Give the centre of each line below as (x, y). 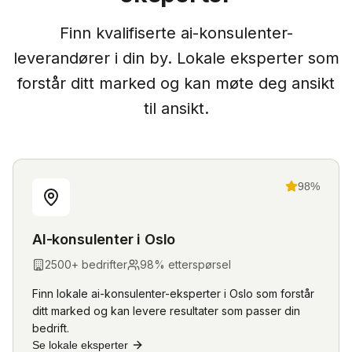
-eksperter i (197, 293)
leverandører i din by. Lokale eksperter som (176, 58)
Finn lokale (62, 293)
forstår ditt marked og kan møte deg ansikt (176, 83)
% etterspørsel (192, 264)
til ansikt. (176, 108)
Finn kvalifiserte (120, 33)
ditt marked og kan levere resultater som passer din (166, 311)
